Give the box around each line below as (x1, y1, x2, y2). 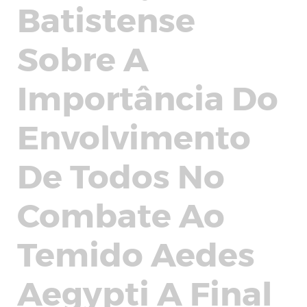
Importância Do (17, 77, 278, 116)
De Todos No (17, 155, 225, 195)
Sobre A (17, 38, 149, 77)
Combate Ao (17, 194, 225, 234)
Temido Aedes (17, 233, 255, 273)
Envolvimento (17, 116, 251, 156)
